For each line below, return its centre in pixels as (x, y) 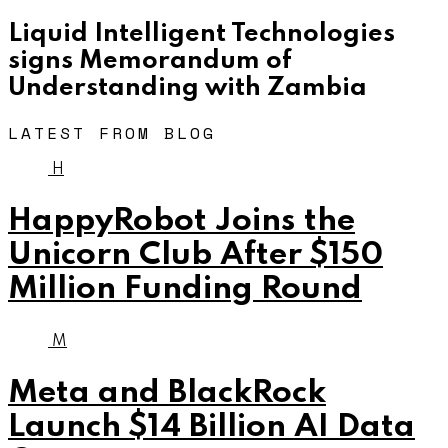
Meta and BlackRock (167, 394)
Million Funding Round (185, 290)
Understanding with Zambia (187, 87)
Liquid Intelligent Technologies (201, 33)
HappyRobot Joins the (181, 222)
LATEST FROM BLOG (112, 133)
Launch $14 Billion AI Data (211, 428)
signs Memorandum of (150, 60)
